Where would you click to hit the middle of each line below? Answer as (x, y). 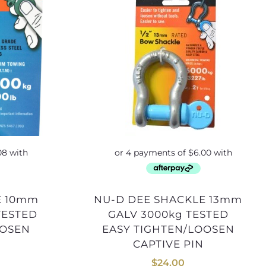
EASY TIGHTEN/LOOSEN (168, 229)
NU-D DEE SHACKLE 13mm (99, 200)
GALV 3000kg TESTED (168, 215)
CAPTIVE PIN (168, 244)
